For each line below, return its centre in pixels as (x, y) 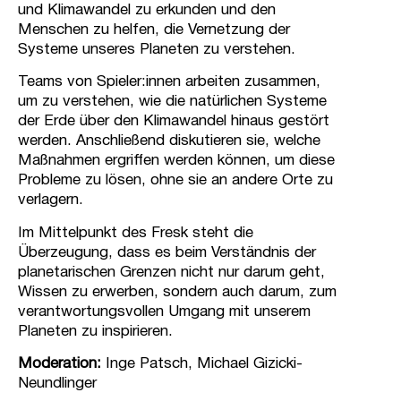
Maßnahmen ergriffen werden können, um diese (176, 161)
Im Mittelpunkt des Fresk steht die (136, 233)
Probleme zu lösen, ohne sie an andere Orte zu (175, 181)
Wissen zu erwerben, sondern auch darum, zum (177, 292)
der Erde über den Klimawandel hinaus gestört (174, 122)
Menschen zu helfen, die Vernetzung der (154, 30)
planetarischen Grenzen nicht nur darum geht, (171, 272)
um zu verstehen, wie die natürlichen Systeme (172, 102)
